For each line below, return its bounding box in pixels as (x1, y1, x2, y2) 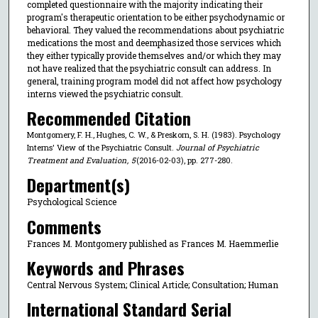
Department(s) (26, 172, 130, 198)
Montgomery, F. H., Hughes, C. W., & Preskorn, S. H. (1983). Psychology (26, 129, 280, 141)
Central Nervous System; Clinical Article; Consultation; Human (26, 278, 278, 290)
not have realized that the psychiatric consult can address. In (26, 62, 271, 74)
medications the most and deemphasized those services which (26, 36, 281, 48)
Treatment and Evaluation (26, 155, 126, 166)
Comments (26, 213, 102, 239)
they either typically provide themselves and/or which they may (26, 49, 281, 61)
